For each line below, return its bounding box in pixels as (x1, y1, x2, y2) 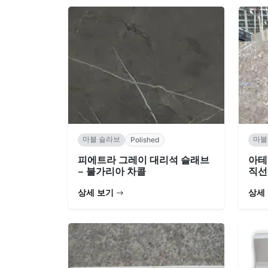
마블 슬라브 (83, 134, 120, 144)
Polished (130, 135, 159, 144)
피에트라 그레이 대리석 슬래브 (78, 153, 209, 166)
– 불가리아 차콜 (78, 165, 146, 177)
